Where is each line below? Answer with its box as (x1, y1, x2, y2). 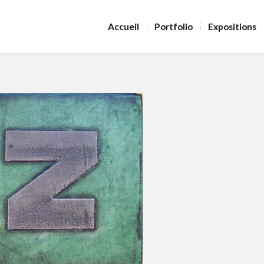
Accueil (108, 21, 139, 32)
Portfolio (154, 21, 193, 32)
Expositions (208, 21, 256, 32)
